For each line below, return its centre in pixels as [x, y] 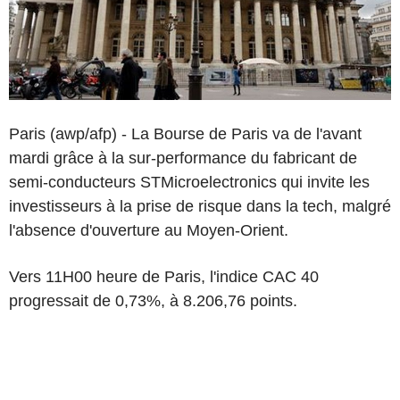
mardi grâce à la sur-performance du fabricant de [183, 158]
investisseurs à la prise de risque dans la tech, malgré [200, 206]
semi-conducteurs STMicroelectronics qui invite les [189, 182]
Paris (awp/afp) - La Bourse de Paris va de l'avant [185, 133]
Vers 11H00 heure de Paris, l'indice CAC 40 [164, 276]
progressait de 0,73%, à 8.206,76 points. [153, 300]
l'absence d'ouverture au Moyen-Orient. [149, 230]
